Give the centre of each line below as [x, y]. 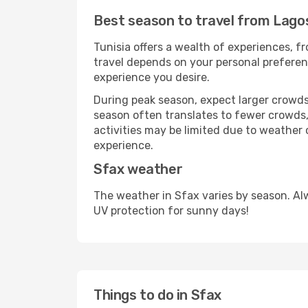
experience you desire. [152, 77]
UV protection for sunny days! [171, 211]
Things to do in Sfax [157, 295]
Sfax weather [138, 169]
